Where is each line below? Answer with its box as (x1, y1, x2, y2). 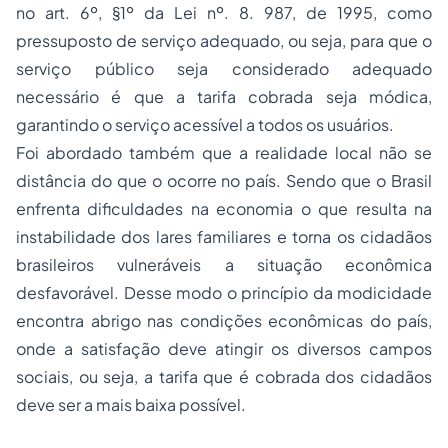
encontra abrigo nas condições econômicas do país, (16, 310, 432, 331)
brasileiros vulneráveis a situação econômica (16, 254, 432, 275)
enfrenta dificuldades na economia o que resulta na (16, 198, 432, 219)
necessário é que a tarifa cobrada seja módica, (16, 86, 432, 107)
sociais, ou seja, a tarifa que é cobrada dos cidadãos (16, 366, 432, 387)
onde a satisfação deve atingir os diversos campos (16, 338, 432, 359)
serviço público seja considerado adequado (16, 58, 432, 79)
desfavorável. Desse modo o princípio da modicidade (16, 282, 432, 303)
